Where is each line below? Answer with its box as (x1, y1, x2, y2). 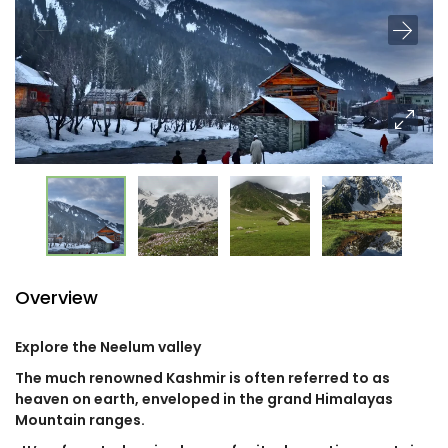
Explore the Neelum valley (15, 337, 240, 357)
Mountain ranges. (15, 410, 145, 430)
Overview (15, 285, 98, 310)
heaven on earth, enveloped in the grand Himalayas (15, 389, 393, 409)
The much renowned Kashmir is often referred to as (15, 368, 390, 388)
